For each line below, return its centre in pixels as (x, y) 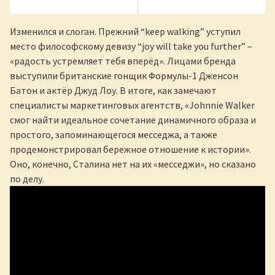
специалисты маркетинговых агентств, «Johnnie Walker (132, 105)
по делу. (27, 178)
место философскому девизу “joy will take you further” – (131, 46)
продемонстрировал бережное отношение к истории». (130, 149)
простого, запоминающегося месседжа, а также (114, 134)
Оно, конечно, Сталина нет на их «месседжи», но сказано (133, 164)
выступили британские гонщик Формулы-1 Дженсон (124, 75)
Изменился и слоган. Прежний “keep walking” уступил (125, 31)
